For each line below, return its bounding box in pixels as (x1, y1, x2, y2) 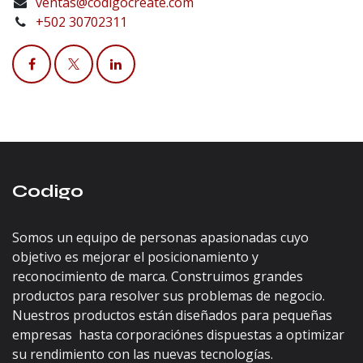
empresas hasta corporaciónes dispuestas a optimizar (12, 326, 344, 344)
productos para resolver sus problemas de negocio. (12, 287, 325, 305)
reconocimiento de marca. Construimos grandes (12, 267, 303, 286)
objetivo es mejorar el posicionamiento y (12, 248, 258, 267)
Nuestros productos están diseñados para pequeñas (12, 306, 335, 325)
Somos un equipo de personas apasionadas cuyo (12, 228, 309, 247)
